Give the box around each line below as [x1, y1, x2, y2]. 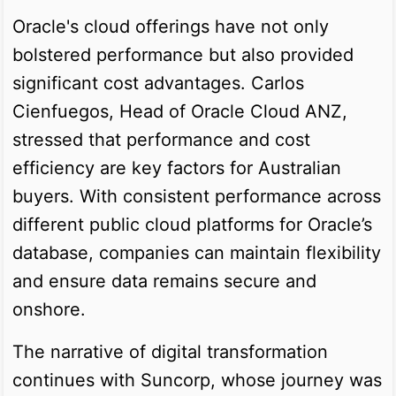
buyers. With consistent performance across [12, 185, 381, 207]
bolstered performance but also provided [12, 43, 354, 65]
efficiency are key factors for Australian [12, 156, 341, 179]
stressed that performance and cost [12, 128, 310, 150]
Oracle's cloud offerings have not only [12, 15, 329, 37]
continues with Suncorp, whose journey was [12, 369, 382, 391]
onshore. [12, 298, 86, 320]
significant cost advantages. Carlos [12, 72, 304, 94]
